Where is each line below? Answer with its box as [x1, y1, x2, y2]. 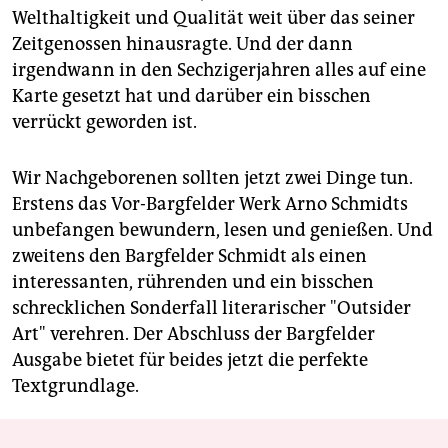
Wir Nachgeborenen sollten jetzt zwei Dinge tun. [12, 167, 413, 190]
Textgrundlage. [12, 375, 139, 398]
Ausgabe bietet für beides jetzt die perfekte [12, 349, 368, 372]
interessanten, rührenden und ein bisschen [12, 271, 374, 294]
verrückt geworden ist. [12, 111, 197, 134]
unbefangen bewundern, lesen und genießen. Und [12, 219, 433, 242]
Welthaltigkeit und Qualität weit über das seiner [12, 7, 415, 30]
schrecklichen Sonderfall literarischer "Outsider [12, 297, 411, 320]
